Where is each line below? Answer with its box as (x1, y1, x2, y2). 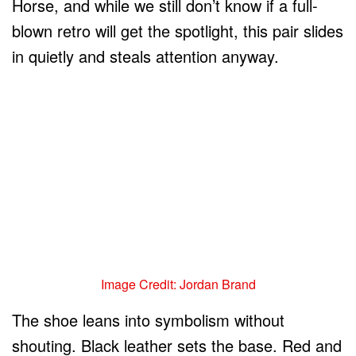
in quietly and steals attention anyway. (12, 44, 279, 68)
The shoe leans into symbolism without (12, 308, 284, 331)
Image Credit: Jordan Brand (100, 274, 256, 293)
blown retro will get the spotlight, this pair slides (12, 18, 343, 42)
